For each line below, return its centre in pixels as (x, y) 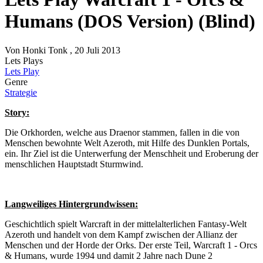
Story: (17, 112)
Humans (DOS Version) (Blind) (130, 21)
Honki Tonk (45, 50)
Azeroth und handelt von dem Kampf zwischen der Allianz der (121, 234)
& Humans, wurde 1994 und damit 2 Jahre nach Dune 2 (109, 255)
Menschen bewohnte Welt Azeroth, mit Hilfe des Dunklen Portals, (127, 143)
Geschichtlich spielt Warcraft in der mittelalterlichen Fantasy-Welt (126, 224)
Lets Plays (24, 60)
